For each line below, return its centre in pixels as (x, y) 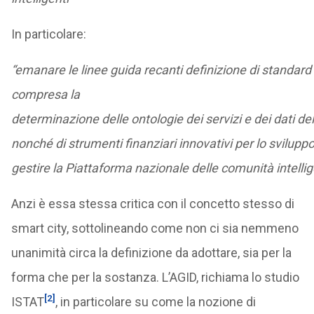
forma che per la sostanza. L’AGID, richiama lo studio (155, 277)
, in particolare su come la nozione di (155, 302)
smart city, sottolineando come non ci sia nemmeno (155, 228)
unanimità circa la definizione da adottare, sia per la (151, 253)
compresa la (47, 94)
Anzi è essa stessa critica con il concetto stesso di (152, 204)
